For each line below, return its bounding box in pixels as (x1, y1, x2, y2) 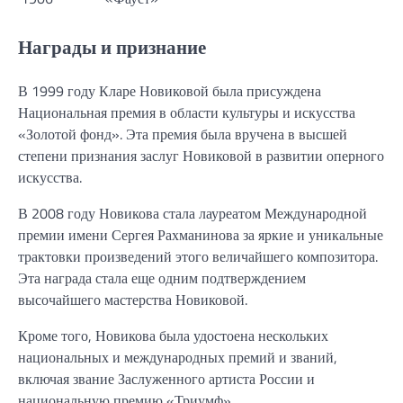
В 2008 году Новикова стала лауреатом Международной (18, 201, 367, 224)
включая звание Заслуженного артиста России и (18, 367, 315, 390)
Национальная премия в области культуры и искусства (18, 101, 355, 123)
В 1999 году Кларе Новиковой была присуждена (18, 79, 321, 102)
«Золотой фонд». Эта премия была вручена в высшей (18, 122, 347, 145)
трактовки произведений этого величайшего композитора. (18, 245, 378, 267)
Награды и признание (18, 32, 206, 62)
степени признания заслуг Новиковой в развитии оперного (18, 144, 384, 166)
